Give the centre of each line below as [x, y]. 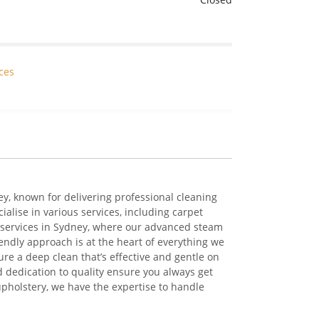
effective [129, 256]
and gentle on [185, 256]
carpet [188, 211]
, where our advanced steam [155, 226]
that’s [94, 256]
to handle [180, 286]
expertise [134, 286]
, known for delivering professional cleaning [113, 197]
